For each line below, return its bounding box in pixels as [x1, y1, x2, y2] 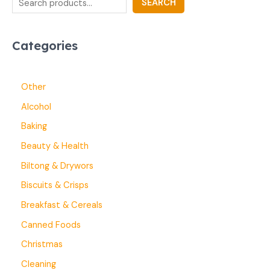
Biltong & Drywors [21, 160, 93, 172]
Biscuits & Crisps [21, 180, 89, 192]
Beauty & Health [21, 140, 89, 152]
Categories [12, 38, 78, 54]
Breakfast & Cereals [21, 199, 102, 211]
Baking [21, 121, 47, 133]
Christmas [21, 239, 63, 251]
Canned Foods [21, 219, 81, 231]
